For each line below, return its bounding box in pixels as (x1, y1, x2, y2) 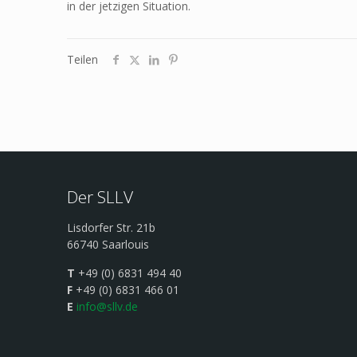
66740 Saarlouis (67, 237, 149, 252)
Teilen (67, 52, 98, 67)
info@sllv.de (76, 299, 138, 314)
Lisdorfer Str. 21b (67, 220, 155, 235)
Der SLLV (67, 186, 133, 208)
